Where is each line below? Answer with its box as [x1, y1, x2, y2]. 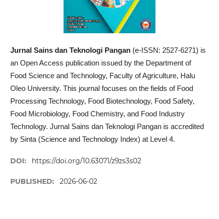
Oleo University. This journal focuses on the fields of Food [10, 84, 194, 92]
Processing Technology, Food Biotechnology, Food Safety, [10, 96, 195, 105]
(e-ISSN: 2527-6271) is [132, 45, 206, 54]
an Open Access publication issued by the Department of [10, 58, 192, 67]
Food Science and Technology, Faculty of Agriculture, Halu [10, 71, 196, 80]
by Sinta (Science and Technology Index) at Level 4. [10, 134, 177, 143]
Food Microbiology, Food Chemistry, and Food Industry [10, 109, 185, 118]
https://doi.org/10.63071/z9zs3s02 [32, 156, 142, 166]
